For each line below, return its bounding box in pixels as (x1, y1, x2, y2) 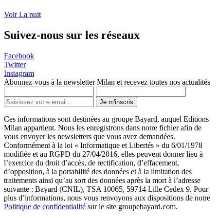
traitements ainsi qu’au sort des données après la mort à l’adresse (4, 176, 200, 184)
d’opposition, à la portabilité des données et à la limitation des (4, 167, 192, 176)
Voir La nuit (4, 10, 41, 18)
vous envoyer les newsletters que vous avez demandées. (4, 132, 175, 141)
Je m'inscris (100, 98, 133, 106)
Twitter (4, 60, 26, 69)
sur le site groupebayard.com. (86, 202, 178, 211)
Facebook (4, 51, 34, 60)
